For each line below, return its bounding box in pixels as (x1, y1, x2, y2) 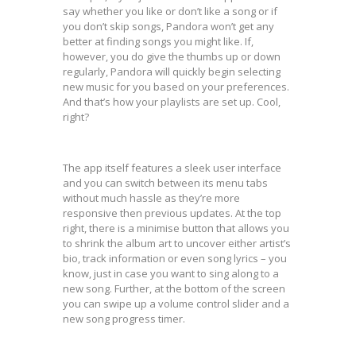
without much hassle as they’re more (63, 191, 240, 205)
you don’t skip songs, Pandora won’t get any (63, 19, 274, 33)
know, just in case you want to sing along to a (63, 266, 279, 281)
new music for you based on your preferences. (63, 79, 289, 94)
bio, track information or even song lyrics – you (63, 251, 287, 265)
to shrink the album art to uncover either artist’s (63, 236, 291, 250)
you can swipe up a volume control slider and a (63, 296, 289, 311)
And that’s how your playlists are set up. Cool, (63, 95, 281, 109)
